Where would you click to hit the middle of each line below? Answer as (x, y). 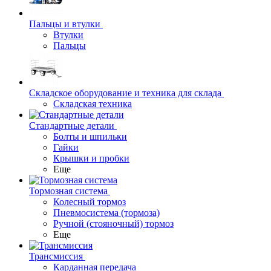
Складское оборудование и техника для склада (125, 93)
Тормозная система (68, 191)
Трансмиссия (56, 256)
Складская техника (93, 104)
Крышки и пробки (91, 158)
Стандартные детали (72, 126)
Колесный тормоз (90, 202)
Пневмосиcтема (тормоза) (106, 213)
